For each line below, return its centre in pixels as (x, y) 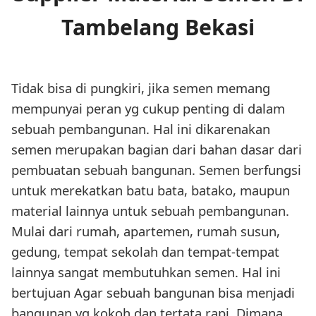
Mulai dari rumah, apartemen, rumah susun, (146, 231)
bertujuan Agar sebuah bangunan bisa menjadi (153, 293)
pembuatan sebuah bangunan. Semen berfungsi (156, 170)
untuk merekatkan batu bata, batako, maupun (151, 190)
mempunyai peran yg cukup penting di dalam (148, 109)
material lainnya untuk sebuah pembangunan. (150, 211)
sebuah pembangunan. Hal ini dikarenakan (141, 129)
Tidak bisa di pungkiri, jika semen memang (141, 88)
